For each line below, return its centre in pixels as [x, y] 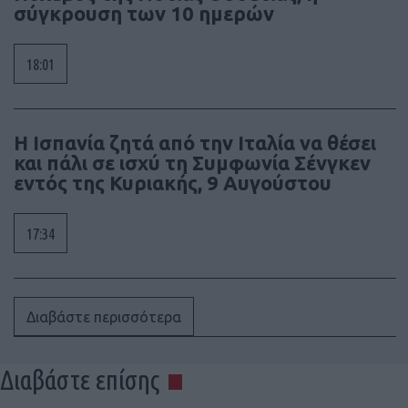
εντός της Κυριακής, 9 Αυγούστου [173, 182]
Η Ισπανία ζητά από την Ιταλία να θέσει [195, 142]
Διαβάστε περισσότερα [104, 316]
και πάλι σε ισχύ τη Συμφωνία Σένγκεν [192, 162]
